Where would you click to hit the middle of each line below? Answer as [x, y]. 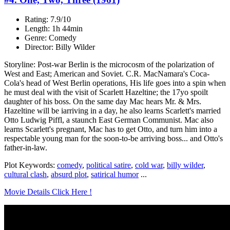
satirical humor [115, 175]
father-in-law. [26, 148]
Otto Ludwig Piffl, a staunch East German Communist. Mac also [109, 120]
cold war [149, 165]
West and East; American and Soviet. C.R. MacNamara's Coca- [107, 74]
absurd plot [69, 175]
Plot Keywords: [31, 165]
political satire [109, 165]
